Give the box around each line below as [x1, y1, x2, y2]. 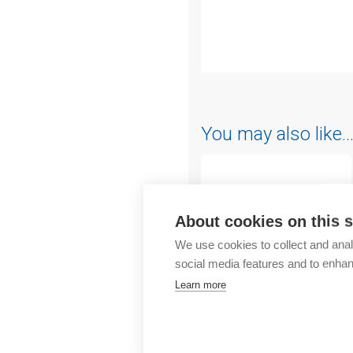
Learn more [175, 278, 226, 290]
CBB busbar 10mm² [207, 336, 314, 351]
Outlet [202, 2, 235, 17]
